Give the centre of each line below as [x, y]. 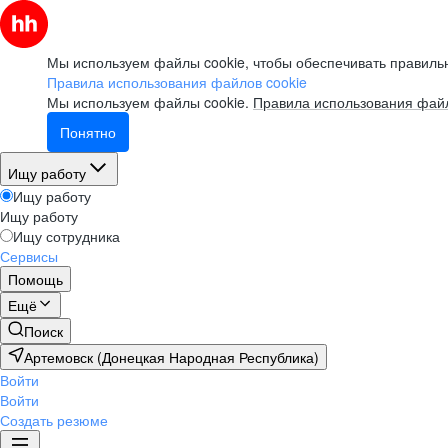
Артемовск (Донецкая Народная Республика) [171, 357]
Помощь [35, 279]
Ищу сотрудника [66, 236]
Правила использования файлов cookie [177, 82]
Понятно [88, 132]
